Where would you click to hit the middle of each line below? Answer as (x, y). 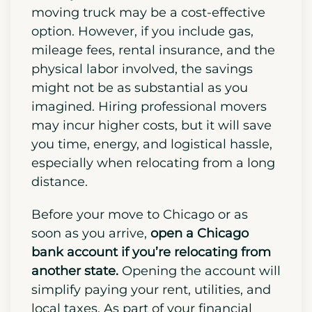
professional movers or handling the (145, 53)
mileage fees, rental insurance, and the (153, 128)
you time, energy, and (101, 223)
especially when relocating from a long (153, 241)
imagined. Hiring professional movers (149, 185)
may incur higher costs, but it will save (151, 204)
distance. (61, 260)
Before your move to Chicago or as (140, 293)
